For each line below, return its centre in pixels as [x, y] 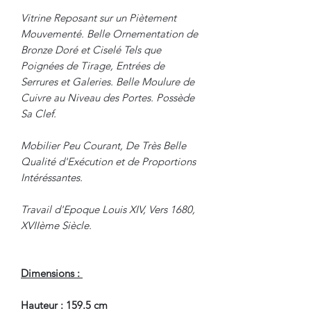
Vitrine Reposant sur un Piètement [99, 17]
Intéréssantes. [52, 177]
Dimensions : [52, 273]
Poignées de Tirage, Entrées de [93, 65]
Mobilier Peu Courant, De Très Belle [103, 145]
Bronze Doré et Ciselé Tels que [91, 49]
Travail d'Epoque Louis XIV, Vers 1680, [108, 209]
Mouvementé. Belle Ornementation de [109, 33]
